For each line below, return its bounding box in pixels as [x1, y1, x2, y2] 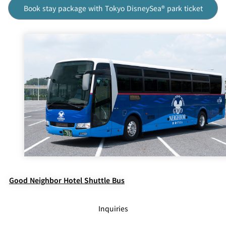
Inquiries [98, 203, 128, 214]
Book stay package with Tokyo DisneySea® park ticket [23, 3, 203, 13]
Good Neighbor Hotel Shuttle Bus [9, 175, 125, 186]
